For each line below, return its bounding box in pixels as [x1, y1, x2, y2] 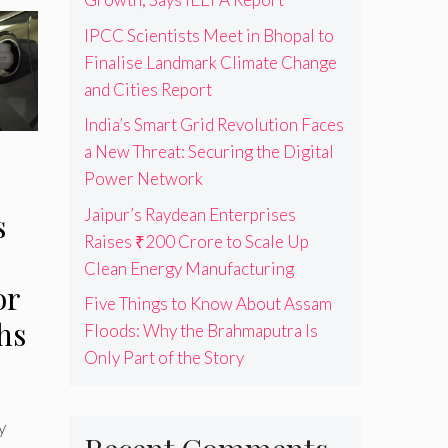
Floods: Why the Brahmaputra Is [83, 320, 318, 342]
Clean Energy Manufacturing [83, 257, 294, 279]
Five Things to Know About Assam [83, 293, 332, 315]
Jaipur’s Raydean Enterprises [83, 203, 296, 225]
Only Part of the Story [83, 347, 244, 369]
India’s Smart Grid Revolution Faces [83, 114, 344, 136]
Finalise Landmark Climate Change [83, 51, 337, 73]
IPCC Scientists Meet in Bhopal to [83, 24, 334, 46]
